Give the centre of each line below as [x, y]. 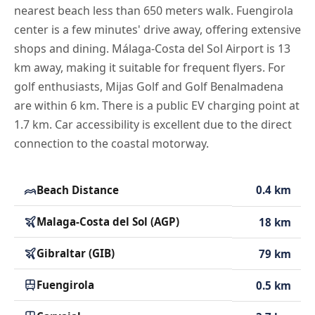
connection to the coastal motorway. [111, 143]
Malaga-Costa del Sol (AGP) [108, 221]
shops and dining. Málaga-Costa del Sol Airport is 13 [152, 48]
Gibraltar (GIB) [76, 253]
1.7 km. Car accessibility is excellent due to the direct [153, 124]
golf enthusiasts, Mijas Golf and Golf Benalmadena [149, 86]
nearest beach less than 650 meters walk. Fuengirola [154, 10]
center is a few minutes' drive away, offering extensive [157, 29]
